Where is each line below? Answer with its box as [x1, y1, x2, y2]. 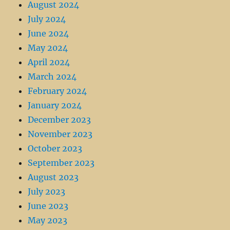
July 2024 [28, 14, 66, 25]
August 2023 [28, 172, 79, 183]
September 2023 [28, 158, 95, 168]
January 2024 [28, 100, 82, 111]
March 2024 [28, 71, 77, 82]
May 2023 [28, 215, 68, 226]
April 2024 [28, 57, 70, 68]
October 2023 [28, 143, 83, 154]
